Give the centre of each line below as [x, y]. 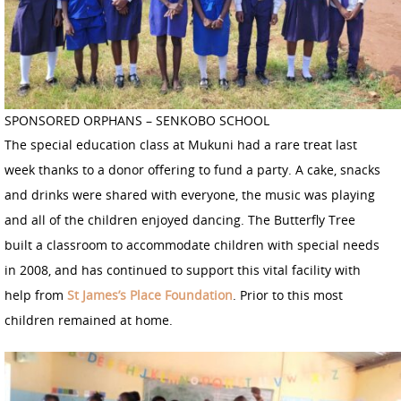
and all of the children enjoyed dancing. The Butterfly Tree [180, 220]
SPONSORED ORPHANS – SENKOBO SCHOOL [137, 121]
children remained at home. [89, 320]
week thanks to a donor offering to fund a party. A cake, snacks [192, 170]
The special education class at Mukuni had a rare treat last [181, 145]
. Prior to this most [288, 295]
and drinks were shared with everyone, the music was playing [190, 195]
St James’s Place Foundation [150, 295]
